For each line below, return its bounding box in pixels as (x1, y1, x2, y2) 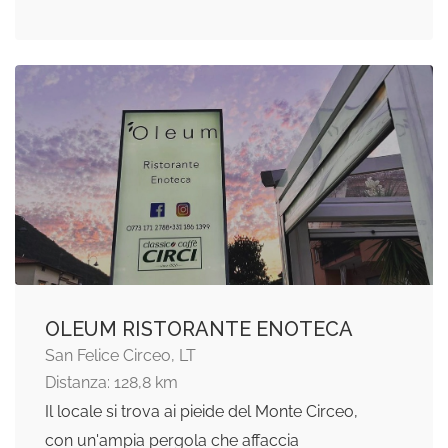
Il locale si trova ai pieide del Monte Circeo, (45, 402, 358, 422)
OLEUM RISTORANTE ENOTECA (45, 317, 353, 342)
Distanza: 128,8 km (45, 373, 178, 393)
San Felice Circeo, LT (45, 346, 196, 366)
